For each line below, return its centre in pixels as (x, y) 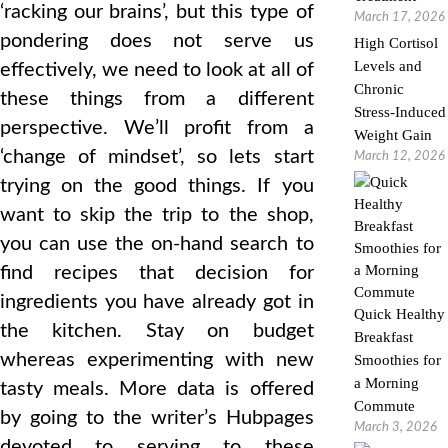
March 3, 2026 (395, 427)
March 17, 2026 (399, 17)
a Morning (386, 383)
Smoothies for (397, 360)
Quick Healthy (399, 314)
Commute (384, 406)
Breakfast (383, 337)
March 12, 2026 (399, 156)
